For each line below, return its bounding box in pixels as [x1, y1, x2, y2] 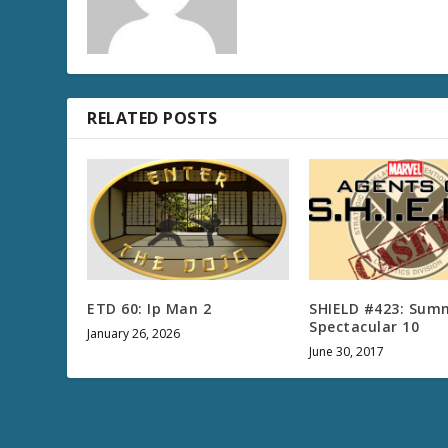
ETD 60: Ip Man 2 [87, 298, 212, 318]
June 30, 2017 [309, 342, 385, 360]
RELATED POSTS [87, 106, 218, 129]
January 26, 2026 [87, 324, 181, 342]
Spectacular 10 [309, 316, 420, 336]
